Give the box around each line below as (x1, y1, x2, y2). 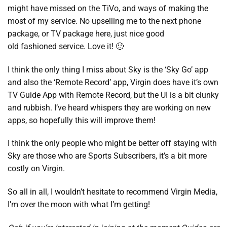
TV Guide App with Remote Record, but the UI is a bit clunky (8, 90, 219, 100)
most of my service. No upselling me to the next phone (8, 16, 201, 26)
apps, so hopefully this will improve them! (8, 115, 156, 125)
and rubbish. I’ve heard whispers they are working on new (8, 102, 211, 112)
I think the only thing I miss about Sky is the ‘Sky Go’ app (8, 64, 208, 74)
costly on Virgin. (8, 164, 65, 174)
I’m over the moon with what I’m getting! (8, 200, 150, 210)
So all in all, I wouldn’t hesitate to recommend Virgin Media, (8, 187, 217, 197)
